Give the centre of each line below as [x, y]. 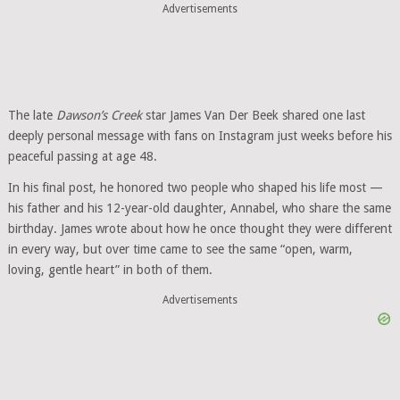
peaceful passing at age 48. [82, 156]
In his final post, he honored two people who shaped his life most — [195, 187]
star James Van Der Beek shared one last [253, 115]
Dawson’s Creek [99, 115]
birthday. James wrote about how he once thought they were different [200, 229]
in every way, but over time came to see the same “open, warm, [180, 249]
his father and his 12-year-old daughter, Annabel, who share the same [199, 208]
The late [32, 115]
